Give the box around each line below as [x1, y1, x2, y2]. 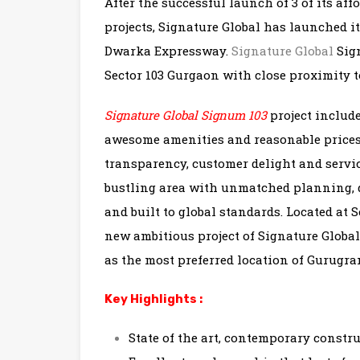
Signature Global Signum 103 [104, 107, 267, 124]
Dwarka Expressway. [104, 43, 231, 59]
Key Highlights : [104, 292, 202, 307]
